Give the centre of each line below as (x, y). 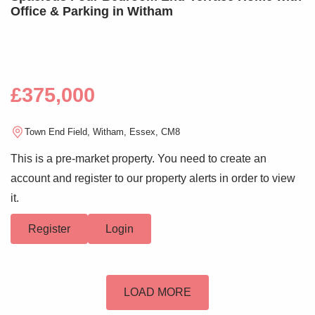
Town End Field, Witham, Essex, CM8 (102, 132)
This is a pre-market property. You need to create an (139, 158)
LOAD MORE (157, 292)
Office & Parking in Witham (92, 11)
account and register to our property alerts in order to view (153, 178)
